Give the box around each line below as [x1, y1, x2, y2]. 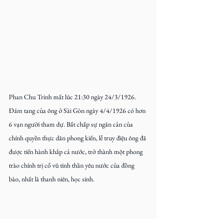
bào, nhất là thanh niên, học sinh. [9, 175, 94, 184]
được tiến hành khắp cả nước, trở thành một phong [9, 147, 144, 156]
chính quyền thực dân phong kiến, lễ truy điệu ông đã [9, 133, 148, 143]
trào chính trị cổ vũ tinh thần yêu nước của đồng [9, 161, 136, 170]
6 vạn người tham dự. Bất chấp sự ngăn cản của [9, 120, 134, 129]
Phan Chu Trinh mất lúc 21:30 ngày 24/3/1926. [9, 92, 137, 102]
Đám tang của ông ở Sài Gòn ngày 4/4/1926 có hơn [9, 106, 147, 115]
